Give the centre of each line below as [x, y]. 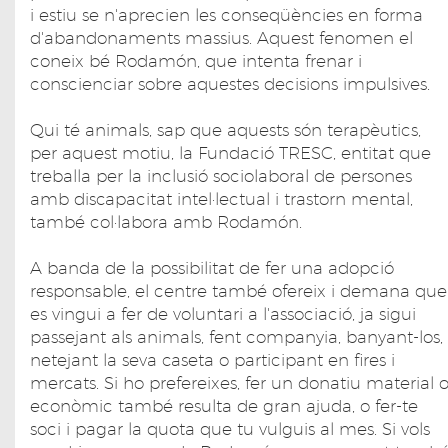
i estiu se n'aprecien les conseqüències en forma [226, 14]
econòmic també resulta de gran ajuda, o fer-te [224, 405]
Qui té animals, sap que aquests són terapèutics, [225, 129]
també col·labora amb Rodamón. [166, 221]
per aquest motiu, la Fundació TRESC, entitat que [230, 152]
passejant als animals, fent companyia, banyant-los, [236, 336]
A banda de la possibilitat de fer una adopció [212, 267]
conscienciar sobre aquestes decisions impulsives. [230, 83]
